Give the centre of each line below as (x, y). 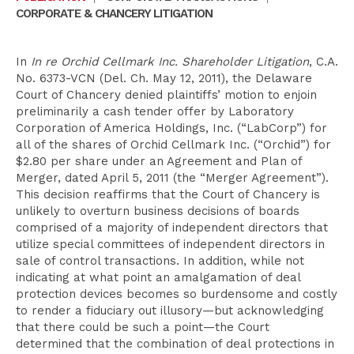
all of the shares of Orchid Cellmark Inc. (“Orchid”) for (173, 145)
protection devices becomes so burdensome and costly (177, 294)
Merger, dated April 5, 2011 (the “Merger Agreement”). (172, 178)
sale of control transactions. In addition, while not (160, 261)
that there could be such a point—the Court (143, 327)
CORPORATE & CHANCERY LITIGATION (114, 13)
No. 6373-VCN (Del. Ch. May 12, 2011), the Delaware (164, 78)
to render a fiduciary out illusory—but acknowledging (170, 311)
